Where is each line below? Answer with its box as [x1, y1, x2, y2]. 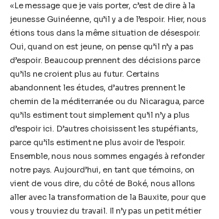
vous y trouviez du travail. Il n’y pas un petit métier [10, 205, 201, 216]
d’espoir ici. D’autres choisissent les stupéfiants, [10, 123, 198, 134]
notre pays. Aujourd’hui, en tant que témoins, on [10, 164, 195, 175]
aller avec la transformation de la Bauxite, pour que [10, 192, 206, 202]
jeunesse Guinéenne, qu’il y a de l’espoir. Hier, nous [10, 14, 206, 24]
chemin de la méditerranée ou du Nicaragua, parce [10, 96, 205, 107]
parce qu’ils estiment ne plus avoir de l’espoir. [10, 137, 186, 148]
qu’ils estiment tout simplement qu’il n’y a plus [10, 109, 190, 120]
